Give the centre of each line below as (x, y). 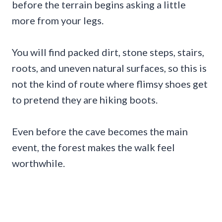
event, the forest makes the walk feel (93, 147)
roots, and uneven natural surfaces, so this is (109, 68)
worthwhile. (38, 163)
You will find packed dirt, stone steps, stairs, (108, 52)
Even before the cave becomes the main (100, 132)
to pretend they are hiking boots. (85, 100)
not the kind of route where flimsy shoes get (110, 84)
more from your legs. (58, 21)
